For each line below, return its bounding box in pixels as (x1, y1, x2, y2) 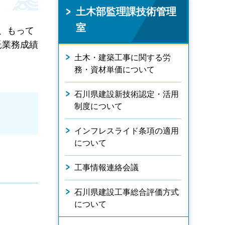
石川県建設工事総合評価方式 (74, 188, 179, 196)
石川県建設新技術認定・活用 (74, 90, 179, 98)
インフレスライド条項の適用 (74, 127, 179, 135)
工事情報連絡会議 (74, 163, 139, 172)
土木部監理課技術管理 (76, 6, 176, 17)
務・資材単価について (74, 65, 155, 74)
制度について (74, 102, 123, 110)
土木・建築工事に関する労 (74, 53, 171, 62)
